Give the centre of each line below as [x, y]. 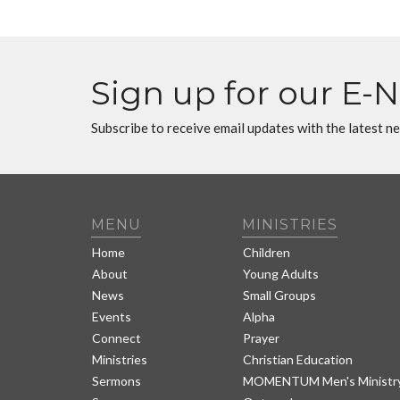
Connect [117, 337]
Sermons [117, 380]
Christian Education [298, 359]
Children [267, 252]
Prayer [262, 337]
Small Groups [280, 295]
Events [112, 316]
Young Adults [281, 273]
